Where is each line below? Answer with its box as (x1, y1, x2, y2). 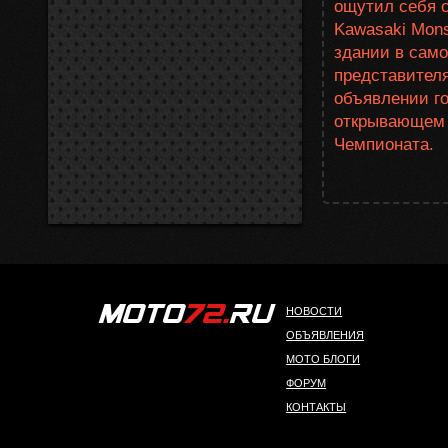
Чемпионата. (334, 135, 434, 154)
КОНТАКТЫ (286, 401, 347, 413)
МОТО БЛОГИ (286, 353, 361, 365)
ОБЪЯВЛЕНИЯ (286, 329, 365, 341)
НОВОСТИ (286, 305, 343, 317)
